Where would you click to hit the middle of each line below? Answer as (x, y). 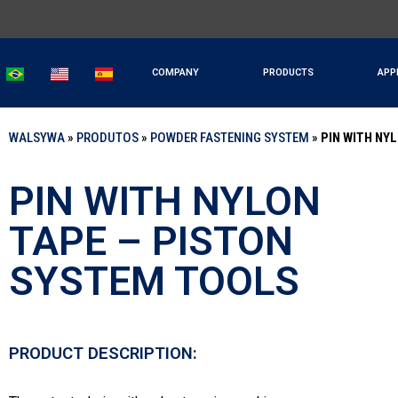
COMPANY (175, 72)
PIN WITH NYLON (165, 202)
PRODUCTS (288, 72)
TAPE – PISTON (151, 242)
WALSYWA (37, 138)
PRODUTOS (107, 138)
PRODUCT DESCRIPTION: (103, 354)
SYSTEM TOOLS (154, 282)
